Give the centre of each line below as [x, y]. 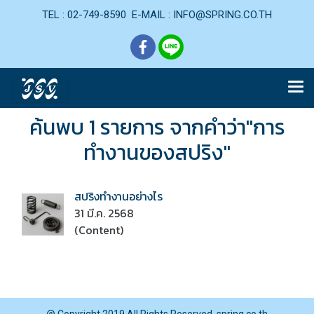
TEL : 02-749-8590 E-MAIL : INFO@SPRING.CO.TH [157, 15]
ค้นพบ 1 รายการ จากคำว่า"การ [157, 127]
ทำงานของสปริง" [157, 152]
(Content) [99, 230]
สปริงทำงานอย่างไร [118, 196]
